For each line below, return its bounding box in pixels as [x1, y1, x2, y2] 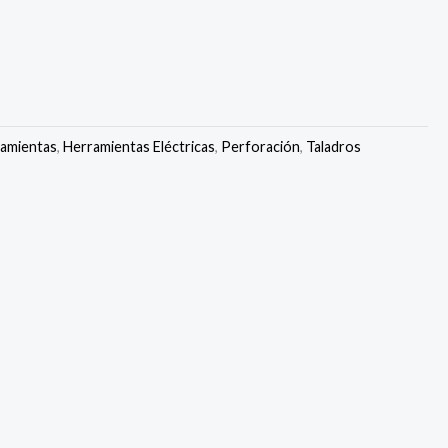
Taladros [306, 137, 362, 155]
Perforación [221, 137, 301, 155]
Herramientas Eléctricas [63, 137, 216, 155]
